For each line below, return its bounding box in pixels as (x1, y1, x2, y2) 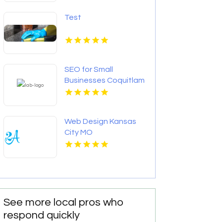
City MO (64, 128, 93, 137)
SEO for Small (64, 65, 113, 74)
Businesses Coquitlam (64, 76, 145, 85)
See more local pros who (3, 197, 124, 209)
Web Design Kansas (64, 117, 137, 126)
